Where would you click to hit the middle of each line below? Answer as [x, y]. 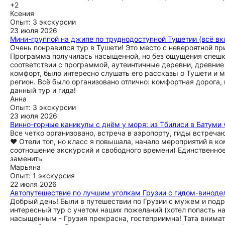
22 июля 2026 [33, 184]
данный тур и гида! [43, 90]
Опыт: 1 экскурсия [42, 176]
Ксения [22, 13]
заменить [26, 158]
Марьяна [25, 167]
